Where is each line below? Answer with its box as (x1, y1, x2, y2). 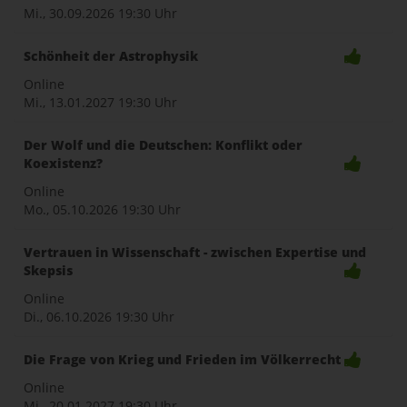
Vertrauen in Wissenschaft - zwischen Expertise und (24, 243, 366, 261)
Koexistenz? (24, 154, 103, 172)
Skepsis (24, 262, 73, 279)
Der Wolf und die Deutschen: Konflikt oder (24, 136, 303, 154)
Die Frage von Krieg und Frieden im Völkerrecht (24, 351, 341, 368)
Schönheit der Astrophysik (24, 47, 198, 65)
